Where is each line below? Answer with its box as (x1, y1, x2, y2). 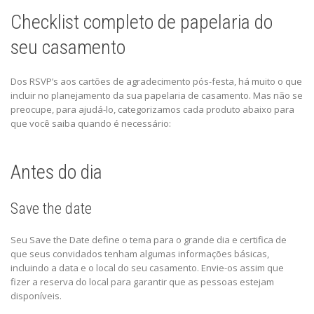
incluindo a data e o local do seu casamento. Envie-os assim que (11, 261, 284, 275)
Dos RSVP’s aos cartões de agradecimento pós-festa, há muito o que (11, 75, 302, 88)
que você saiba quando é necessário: (11, 117, 171, 130)
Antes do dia (11, 161, 102, 184)
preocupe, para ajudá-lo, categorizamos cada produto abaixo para (11, 103, 294, 116)
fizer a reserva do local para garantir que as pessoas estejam (11, 275, 274, 289)
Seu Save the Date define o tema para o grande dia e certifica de (11, 233, 287, 247)
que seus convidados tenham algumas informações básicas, (11, 247, 269, 261)
